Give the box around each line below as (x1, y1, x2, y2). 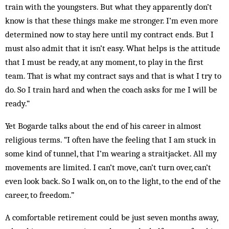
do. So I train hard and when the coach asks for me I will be (5, 84, 217, 95)
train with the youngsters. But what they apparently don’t (5, 2, 212, 12)
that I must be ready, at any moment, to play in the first (5, 57, 203, 67)
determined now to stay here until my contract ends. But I (5, 29, 214, 39)
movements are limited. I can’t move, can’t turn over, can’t (5, 162, 211, 172)
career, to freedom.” (5, 190, 74, 200)
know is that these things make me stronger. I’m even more (5, 15, 218, 26)
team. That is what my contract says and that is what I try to (5, 71, 221, 81)
